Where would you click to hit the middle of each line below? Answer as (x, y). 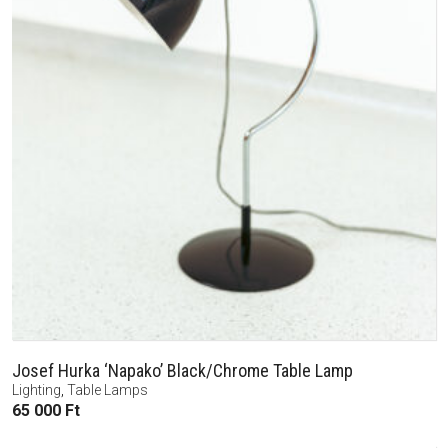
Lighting (36, 389)
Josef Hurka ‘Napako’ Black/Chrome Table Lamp (182, 370)
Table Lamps (107, 389)
